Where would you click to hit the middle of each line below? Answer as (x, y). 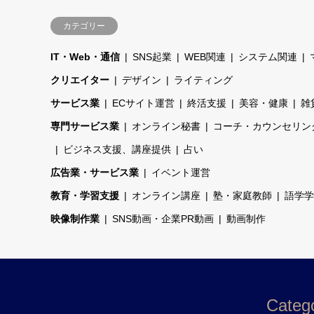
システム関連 (268, 57)
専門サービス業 (85, 127)
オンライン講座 (166, 196)
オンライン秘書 (166, 127)
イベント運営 (181, 173)
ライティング (203, 80)
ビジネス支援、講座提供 (117, 150)
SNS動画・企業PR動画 (163, 219)
